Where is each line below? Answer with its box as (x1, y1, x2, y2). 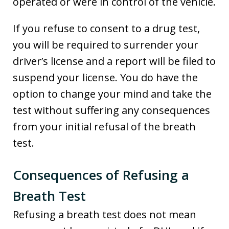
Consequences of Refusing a (13, 165, 189, 184)
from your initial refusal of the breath (13, 119, 196, 133)
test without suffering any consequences (13, 103, 210, 117)
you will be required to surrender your (13, 37, 198, 52)
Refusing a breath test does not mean (13, 207, 196, 221)
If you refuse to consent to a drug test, (13, 21, 200, 35)
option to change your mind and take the (13, 86, 212, 101)
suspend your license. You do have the (13, 70, 198, 84)
